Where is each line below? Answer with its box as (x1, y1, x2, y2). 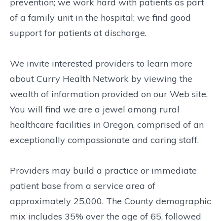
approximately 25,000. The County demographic (10, 195, 211, 207)
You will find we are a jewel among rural (10, 104, 180, 115)
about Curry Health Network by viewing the (10, 73, 192, 85)
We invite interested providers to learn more (10, 58, 192, 70)
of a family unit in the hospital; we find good (10, 12, 191, 24)
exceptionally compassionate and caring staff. (10, 134, 199, 146)
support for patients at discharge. (10, 27, 147, 39)
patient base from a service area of (10, 180, 155, 192)
